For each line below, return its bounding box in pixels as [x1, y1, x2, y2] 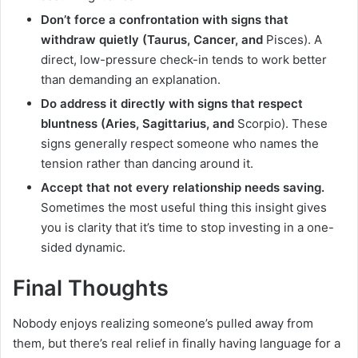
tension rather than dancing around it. [41, 155, 253, 171]
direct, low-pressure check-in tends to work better [41, 51, 327, 67]
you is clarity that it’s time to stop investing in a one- [41, 219, 334, 235]
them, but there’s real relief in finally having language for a [13, 336, 340, 352]
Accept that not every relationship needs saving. [41, 179, 324, 195]
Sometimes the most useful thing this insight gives [41, 199, 327, 215]
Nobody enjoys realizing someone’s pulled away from [13, 316, 313, 332]
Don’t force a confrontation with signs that [41, 11, 288, 27]
